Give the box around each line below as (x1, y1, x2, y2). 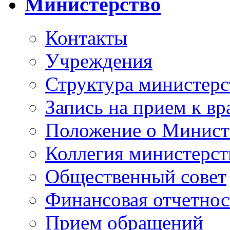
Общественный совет (45, 165, 226, 187)
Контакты (45, 27, 127, 49)
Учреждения (45, 50, 152, 72)
